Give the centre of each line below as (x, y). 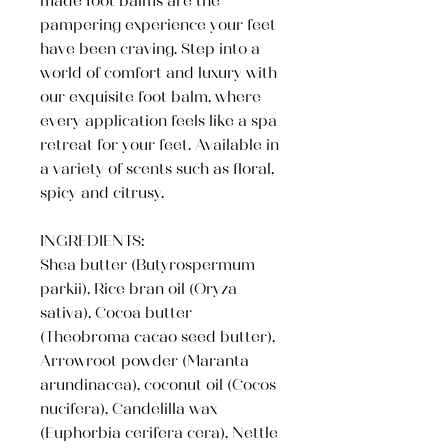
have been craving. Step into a (150, 50)
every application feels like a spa (158, 122)
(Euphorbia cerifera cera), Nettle (159, 434)
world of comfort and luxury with (158, 74)
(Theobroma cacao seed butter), (157, 338)
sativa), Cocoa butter (116, 314)
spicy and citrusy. (102, 194)
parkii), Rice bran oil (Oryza (138, 290)
